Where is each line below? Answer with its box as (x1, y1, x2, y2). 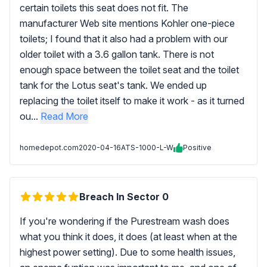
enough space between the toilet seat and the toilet (20, 64, 239, 76)
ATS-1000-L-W (121, 143, 173, 152)
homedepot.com (20, 143, 79, 152)
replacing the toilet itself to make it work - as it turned (20, 95, 244, 107)
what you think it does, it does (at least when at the (20, 231, 237, 243)
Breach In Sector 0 (79, 191, 169, 203)
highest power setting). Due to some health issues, (20, 246, 235, 258)
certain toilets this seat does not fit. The (20, 2, 188, 14)
